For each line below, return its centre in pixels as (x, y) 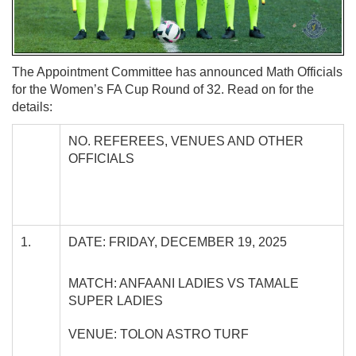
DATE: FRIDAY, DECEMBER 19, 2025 (178, 242)
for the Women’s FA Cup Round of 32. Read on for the (163, 89)
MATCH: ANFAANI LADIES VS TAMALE (184, 283)
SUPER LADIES (116, 300)
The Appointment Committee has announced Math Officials (177, 72)
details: (32, 106)
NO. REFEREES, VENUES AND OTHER (186, 141)
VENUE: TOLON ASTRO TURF (159, 334)
